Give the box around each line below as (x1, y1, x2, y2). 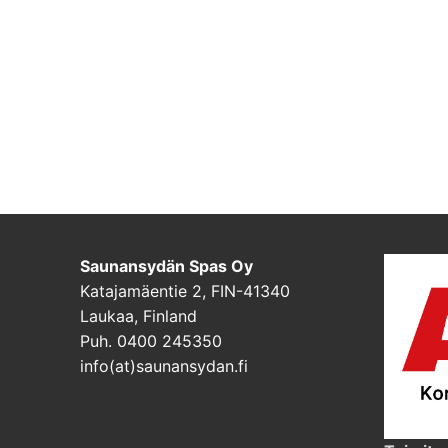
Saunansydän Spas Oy (80, 256, 253, 277)
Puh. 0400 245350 (80, 331, 222, 352)
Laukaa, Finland (80, 306, 197, 327)
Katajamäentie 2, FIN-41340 (80, 281, 290, 302)
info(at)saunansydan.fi (80, 356, 248, 377)
